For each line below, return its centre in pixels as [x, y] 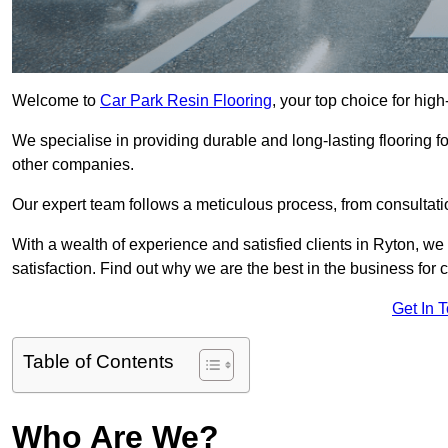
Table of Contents [98, 362]
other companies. [75, 165]
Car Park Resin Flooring [186, 101]
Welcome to [56, 101]
